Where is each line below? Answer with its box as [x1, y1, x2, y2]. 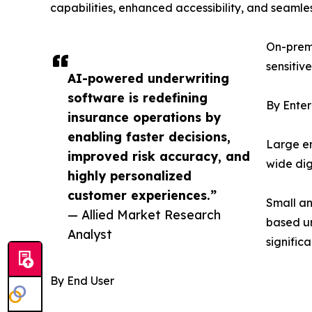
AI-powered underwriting [68, 70, 229, 86]
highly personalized [68, 168, 192, 184]
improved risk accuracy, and [68, 148, 250, 164]
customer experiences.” [68, 187, 217, 203]
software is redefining [68, 90, 208, 106]
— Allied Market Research [68, 207, 221, 223]
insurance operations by [68, 109, 221, 125]
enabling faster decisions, [68, 129, 231, 145]
